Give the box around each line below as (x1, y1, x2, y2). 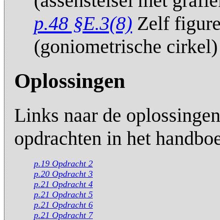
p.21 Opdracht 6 (34, 200, 93, 210)
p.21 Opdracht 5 (34, 190, 93, 200)
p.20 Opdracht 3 (34, 169, 93, 179)
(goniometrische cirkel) (34, 35, 218, 57)
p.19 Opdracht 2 (34, 159, 93, 169)
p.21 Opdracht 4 (34, 179, 93, 190)
